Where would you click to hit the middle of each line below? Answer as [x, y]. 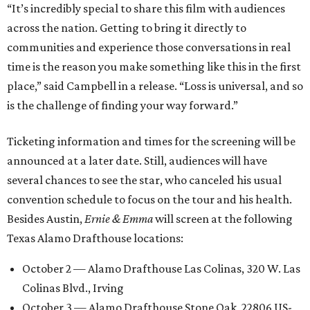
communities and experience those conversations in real [149, 47]
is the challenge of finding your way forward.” [122, 105]
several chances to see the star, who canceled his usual [144, 180]
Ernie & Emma [119, 218]
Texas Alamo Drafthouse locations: [95, 238]
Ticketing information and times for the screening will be [151, 141]
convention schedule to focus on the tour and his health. [149, 199]
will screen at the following [223, 218]
